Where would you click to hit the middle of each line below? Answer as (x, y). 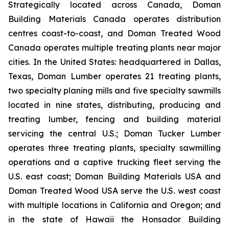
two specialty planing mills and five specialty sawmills (114, 90)
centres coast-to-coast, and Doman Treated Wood (114, 33)
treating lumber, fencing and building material (114, 119)
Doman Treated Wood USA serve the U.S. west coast (114, 191)
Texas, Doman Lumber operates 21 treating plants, (114, 76)
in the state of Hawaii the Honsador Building (114, 219)
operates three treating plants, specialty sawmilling (114, 148)
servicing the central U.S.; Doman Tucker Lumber (114, 133)
